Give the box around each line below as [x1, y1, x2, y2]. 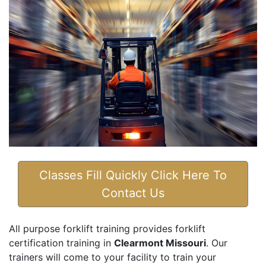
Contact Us [102, 186, 164, 201]
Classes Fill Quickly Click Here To [39, 168, 227, 183]
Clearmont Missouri [114, 237, 206, 249]
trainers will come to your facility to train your [9, 251, 216, 264]
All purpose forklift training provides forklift [9, 223, 205, 235]
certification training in [9, 237, 114, 249]
